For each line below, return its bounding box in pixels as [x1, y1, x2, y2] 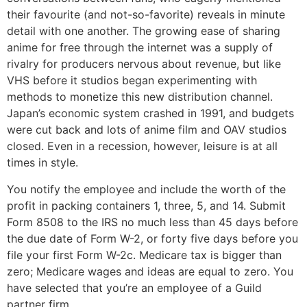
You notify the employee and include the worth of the [7, 182, 286, 196]
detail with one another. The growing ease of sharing [7, 24, 280, 38]
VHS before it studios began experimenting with [7, 73, 257, 88]
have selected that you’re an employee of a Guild [7, 280, 262, 295]
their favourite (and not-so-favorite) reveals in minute [7, 8, 285, 22]
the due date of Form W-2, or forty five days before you [7, 231, 298, 245]
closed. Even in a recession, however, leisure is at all [7, 139, 278, 153]
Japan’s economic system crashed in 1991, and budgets [7, 106, 294, 121]
